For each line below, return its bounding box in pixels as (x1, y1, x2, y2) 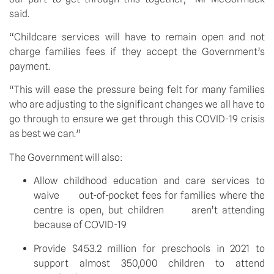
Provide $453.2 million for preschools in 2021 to (34, 242, 265, 254)
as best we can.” (9, 128, 81, 140)
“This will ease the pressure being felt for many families (9, 84, 265, 96)
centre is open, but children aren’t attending (34, 204, 265, 217)
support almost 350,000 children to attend (34, 257, 265, 269)
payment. (9, 60, 50, 72)
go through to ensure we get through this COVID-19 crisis (9, 113, 265, 125)
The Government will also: (9, 151, 122, 163)
